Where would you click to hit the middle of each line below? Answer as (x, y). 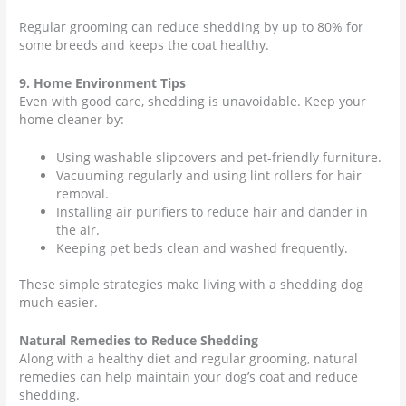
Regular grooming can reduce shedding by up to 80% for (192, 27)
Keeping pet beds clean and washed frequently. (203, 247)
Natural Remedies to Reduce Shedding (139, 341)
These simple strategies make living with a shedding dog (192, 285)
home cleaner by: (72, 120)
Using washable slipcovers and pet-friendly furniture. (219, 157)
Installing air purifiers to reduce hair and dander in (213, 211)
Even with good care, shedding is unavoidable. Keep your (193, 101)
